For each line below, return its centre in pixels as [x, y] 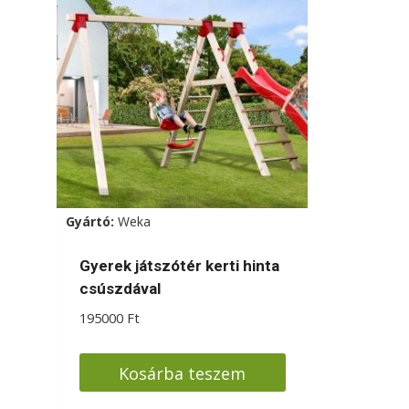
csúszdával [120, 289]
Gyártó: [92, 222]
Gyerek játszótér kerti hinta [179, 266]
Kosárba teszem [182, 373]
